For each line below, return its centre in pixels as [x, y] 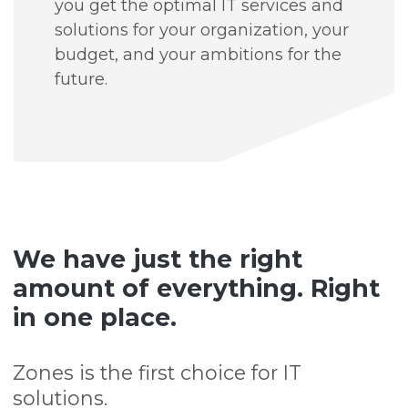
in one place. [95, 317]
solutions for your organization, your [202, 30]
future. [82, 79]
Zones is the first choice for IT [158, 372]
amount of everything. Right [197, 288]
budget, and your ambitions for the [199, 54]
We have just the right [158, 259]
